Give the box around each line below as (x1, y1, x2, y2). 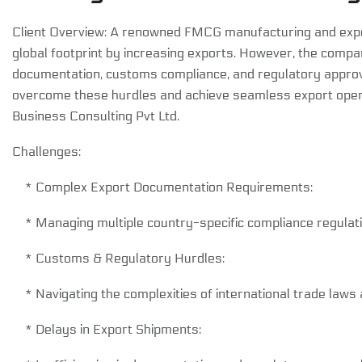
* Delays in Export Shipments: (12, 321, 201, 337)
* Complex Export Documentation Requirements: (12, 179, 313, 195)
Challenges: (12, 143, 81, 159)
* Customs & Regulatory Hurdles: (12, 250, 225, 266)
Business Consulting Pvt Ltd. (12, 107, 179, 124)
